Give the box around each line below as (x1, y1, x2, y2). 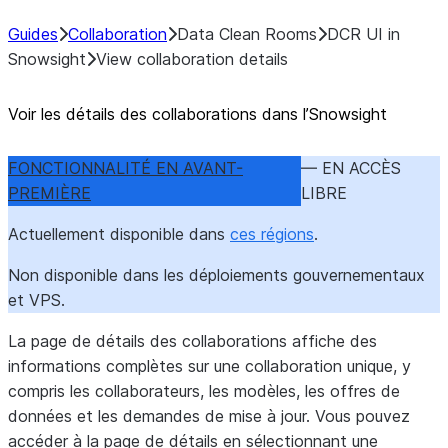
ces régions (230, 224, 314, 244)
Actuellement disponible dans (8, 224, 230, 244)
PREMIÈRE (8, 183, 91, 203)
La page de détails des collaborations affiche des (8, 331, 377, 351)
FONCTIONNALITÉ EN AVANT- (8, 158, 243, 178)
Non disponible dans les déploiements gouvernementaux (8, 265, 425, 285)
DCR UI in (327, 24, 400, 44)
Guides (8, 24, 58, 44)
